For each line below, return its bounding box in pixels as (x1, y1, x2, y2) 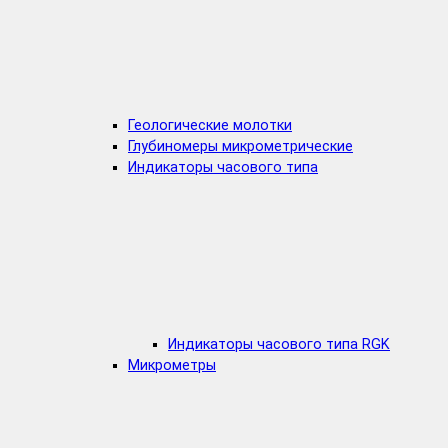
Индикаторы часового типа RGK (168, 336, 390, 354)
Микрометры (128, 357, 216, 375)
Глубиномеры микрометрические (128, 138, 353, 156)
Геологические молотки (128, 117, 292, 135)
